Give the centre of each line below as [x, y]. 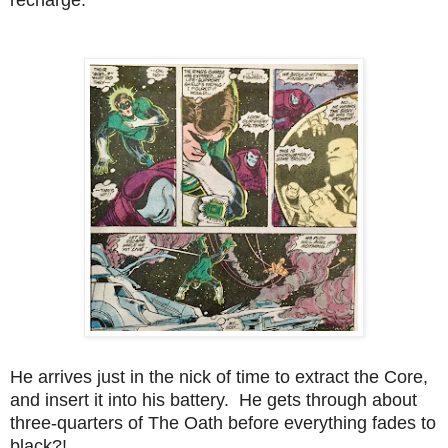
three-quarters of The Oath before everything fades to [223, 422]
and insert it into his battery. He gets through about [213, 399]
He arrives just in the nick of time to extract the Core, [219, 376]
